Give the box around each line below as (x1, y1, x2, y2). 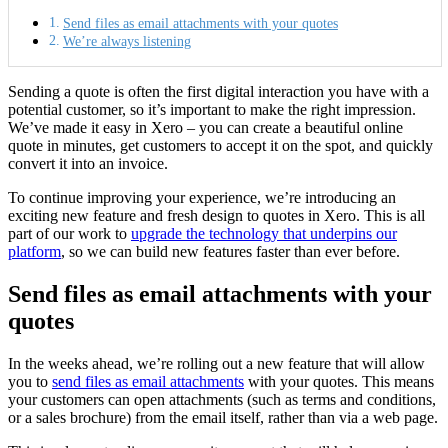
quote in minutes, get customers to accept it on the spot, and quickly (8, 136, 433, 154)
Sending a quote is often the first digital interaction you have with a (8, 82, 429, 100)
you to (8, 372, 52, 390)
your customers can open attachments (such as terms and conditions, (8, 390, 436, 408)
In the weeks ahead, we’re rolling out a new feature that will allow (8, 354, 425, 372)
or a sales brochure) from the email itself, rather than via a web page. (8, 408, 438, 426)
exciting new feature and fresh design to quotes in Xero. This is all (8, 206, 425, 224)
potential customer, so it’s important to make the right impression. (8, 100, 416, 118)
